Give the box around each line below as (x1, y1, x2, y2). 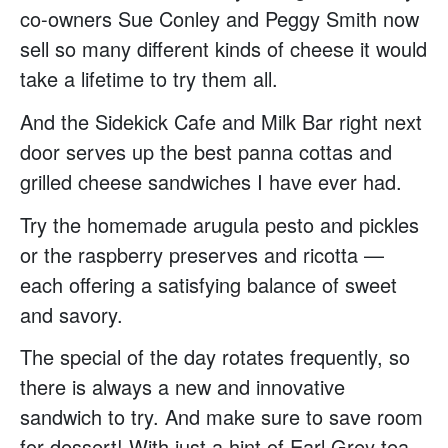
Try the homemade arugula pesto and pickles (20, 209, 419, 239)
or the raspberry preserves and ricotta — (20, 239, 384, 269)
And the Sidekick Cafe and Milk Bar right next (20, 106, 422, 136)
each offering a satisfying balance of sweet (20, 269, 397, 299)
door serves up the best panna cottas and (20, 136, 392, 166)
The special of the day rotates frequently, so (20, 342, 410, 372)
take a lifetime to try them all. (20, 64, 278, 94)
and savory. (20, 299, 123, 329)
